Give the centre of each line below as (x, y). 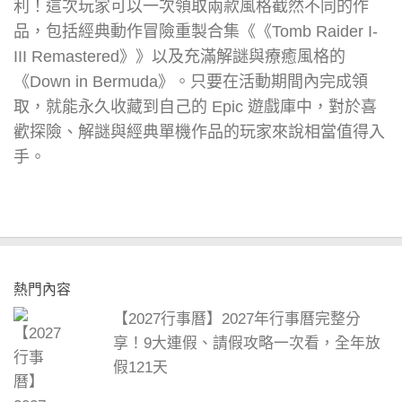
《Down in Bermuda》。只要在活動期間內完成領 (191, 81)
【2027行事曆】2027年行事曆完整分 (237, 319)
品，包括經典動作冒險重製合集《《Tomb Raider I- (196, 31)
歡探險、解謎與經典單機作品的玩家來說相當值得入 (199, 131)
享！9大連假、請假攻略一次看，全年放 (247, 343)
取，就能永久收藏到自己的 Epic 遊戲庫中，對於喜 (195, 106)
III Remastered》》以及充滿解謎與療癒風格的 (179, 56)
